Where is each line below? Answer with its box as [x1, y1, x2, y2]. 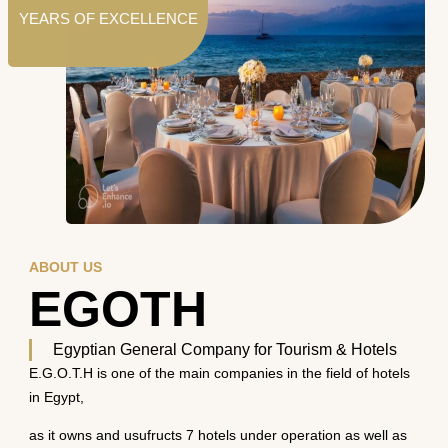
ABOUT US [29, 259, 102, 275]
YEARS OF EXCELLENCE [18, 10, 198, 27]
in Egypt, [29, 389, 84, 405]
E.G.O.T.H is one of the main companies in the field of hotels [29, 365, 410, 381]
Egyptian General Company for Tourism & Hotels [53, 341, 397, 358]
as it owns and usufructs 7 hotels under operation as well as [29, 427, 407, 444]
